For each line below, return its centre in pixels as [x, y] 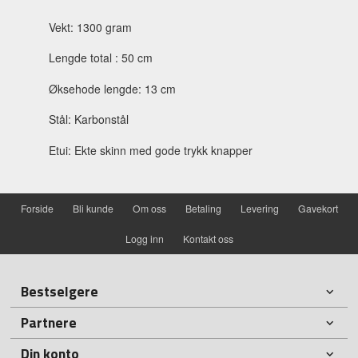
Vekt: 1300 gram [91, 27]
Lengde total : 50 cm [101, 58]
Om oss [149, 209]
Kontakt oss [208, 239]
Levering [259, 209]
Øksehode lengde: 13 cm [113, 88]
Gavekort [318, 209]
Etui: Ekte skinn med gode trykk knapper [151, 150]
